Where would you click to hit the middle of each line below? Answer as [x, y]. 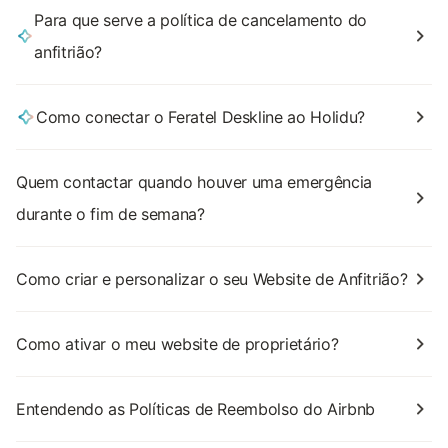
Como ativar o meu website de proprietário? [177, 344]
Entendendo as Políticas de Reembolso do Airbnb [195, 409]
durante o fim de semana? [110, 214]
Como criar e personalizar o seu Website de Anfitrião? [212, 279]
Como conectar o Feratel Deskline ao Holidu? [200, 117]
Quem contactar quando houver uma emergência [194, 182]
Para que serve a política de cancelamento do [200, 20]
